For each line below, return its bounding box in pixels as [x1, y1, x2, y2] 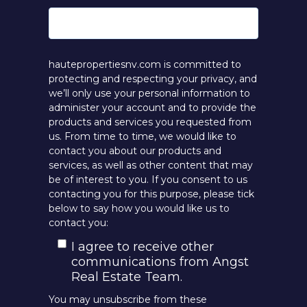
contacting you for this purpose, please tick [49, 187, 254, 200]
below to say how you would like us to [49, 201, 230, 214]
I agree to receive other [71, 238, 214, 254]
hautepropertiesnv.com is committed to [49, 58, 241, 71]
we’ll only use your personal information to [49, 86, 250, 99]
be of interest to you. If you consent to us [49, 173, 247, 186]
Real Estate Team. [71, 269, 182, 284]
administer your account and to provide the [49, 101, 256, 114]
